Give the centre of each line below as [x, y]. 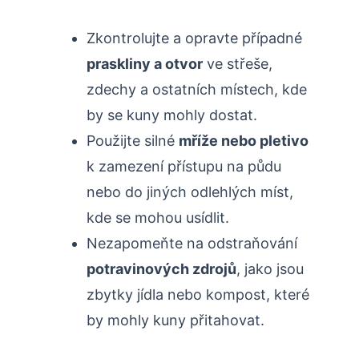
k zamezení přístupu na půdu [184, 167]
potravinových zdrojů [161, 269]
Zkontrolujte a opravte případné [194, 38]
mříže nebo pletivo [244, 141]
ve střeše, [238, 64]
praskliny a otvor [145, 64]
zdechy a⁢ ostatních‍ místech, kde [197, 90]
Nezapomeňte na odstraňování [192, 244]
